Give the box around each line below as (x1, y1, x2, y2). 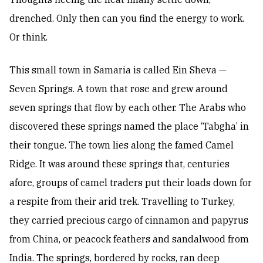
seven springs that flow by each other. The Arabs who (9, 102, 246, 114)
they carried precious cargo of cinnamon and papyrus (9, 214, 248, 227)
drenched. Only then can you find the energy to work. (9, 12, 244, 25)
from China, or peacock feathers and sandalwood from (9, 233, 249, 245)
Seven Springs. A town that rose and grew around (9, 83, 228, 95)
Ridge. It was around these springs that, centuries (9, 158, 230, 170)
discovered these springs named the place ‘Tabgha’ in (9, 120, 249, 133)
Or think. (9, 31, 50, 43)
